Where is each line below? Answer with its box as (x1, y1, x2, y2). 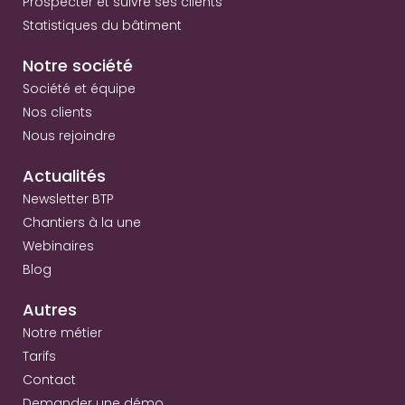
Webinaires (23, 237, 94, 256)
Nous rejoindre (23, 127, 116, 146)
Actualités (23, 165, 106, 188)
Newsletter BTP (23, 190, 114, 209)
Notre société (23, 54, 133, 78)
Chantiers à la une (23, 213, 141, 232)
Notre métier (23, 324, 102, 343)
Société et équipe (23, 80, 136, 99)
